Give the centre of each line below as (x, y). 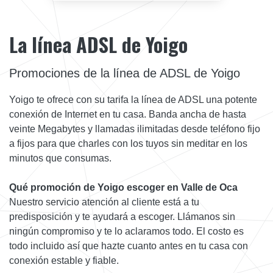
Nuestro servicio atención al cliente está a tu (104, 202)
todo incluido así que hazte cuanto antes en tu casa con (129, 246)
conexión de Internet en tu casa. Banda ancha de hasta (128, 114)
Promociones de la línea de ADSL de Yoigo (125, 73)
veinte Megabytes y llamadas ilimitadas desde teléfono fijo (135, 129)
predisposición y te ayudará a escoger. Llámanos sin (122, 216)
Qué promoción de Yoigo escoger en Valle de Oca (123, 187)
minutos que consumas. (60, 158)
